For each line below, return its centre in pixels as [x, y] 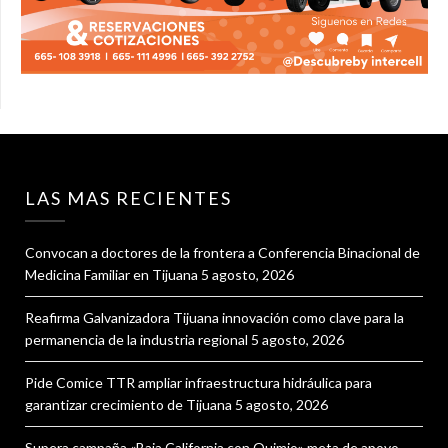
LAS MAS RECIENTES [128, 198]
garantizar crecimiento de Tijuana [128, 405]
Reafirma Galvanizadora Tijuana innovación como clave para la [214, 318]
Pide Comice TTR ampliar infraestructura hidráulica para [198, 383]
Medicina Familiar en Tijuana [111, 275]
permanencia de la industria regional [136, 340]
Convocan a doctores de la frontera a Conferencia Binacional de [222, 253]
